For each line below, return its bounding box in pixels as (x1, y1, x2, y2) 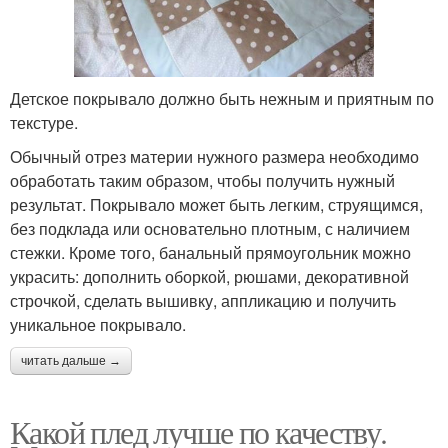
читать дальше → (21, 354, 121, 368)
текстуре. (10, 111, 78, 134)
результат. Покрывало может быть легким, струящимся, (10, 193, 423, 216)
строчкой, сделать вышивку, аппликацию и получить (10, 289, 396, 312)
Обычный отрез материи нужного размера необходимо (10, 145, 419, 168)
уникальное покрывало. (10, 313, 186, 336)
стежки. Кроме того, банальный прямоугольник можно (10, 241, 411, 264)
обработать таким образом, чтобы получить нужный (10, 169, 395, 192)
